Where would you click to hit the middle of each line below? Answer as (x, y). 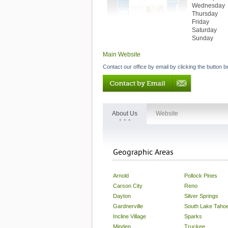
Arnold (121, 176)
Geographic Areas (143, 152)
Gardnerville (128, 206)
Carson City (128, 186)
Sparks (193, 216)
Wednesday (208, 6)
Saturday (204, 30)
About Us (125, 113)
